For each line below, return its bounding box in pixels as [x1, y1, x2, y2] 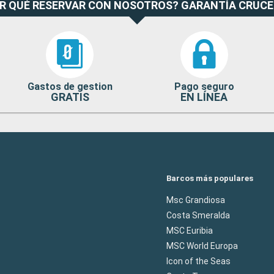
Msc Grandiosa [166, 194, 225, 205]
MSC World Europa [166, 240, 238, 251]
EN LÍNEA [180, 90, 228, 103]
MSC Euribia [166, 225, 213, 235]
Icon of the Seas [166, 256, 231, 266]
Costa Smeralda [166, 210, 230, 220]
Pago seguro [174, 80, 234, 92]
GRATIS [50, 90, 89, 103]
